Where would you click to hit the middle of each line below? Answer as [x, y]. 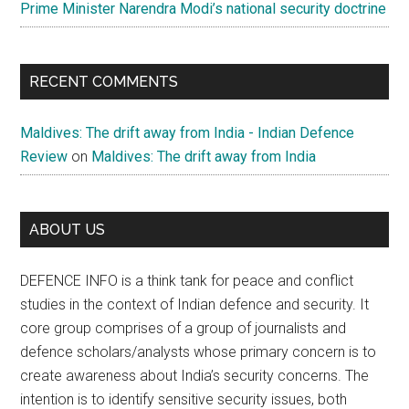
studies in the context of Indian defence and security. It [195, 305]
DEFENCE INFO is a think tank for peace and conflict [187, 281]
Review [44, 157]
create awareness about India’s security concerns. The [195, 376]
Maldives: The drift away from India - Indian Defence [188, 133]
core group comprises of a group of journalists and [184, 329]
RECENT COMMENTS [104, 82]
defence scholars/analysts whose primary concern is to [199, 352]
